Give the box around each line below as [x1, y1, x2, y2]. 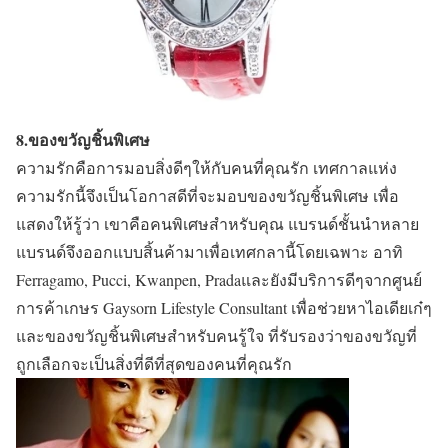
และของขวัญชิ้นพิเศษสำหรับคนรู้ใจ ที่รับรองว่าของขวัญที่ [16, 325, 417, 347]
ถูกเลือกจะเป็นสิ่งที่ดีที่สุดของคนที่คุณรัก [16, 353, 292, 375]
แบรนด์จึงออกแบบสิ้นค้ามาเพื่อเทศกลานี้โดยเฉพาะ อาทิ [16, 241, 403, 263]
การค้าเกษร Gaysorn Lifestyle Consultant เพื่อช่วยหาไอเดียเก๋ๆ [16, 297, 432, 319]
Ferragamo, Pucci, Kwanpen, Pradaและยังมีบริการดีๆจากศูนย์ [16, 269, 422, 291]
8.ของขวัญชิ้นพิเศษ [16, 128, 150, 152]
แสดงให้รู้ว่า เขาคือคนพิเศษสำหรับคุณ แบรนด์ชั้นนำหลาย [16, 213, 419, 235]
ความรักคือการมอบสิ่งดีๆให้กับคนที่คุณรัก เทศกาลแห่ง [16, 157, 397, 179]
